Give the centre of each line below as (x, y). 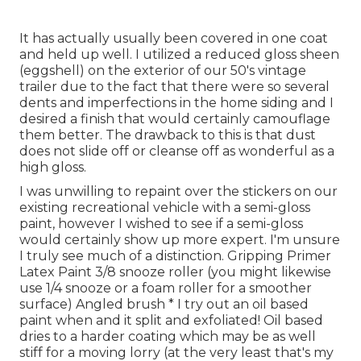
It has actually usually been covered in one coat (174, 39)
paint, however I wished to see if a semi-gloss (161, 224)
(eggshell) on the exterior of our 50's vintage (163, 71)
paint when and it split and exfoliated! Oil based (171, 321)
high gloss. (53, 168)
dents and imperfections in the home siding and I (176, 103)
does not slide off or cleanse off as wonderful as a (177, 151)
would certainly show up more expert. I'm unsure (180, 240)
